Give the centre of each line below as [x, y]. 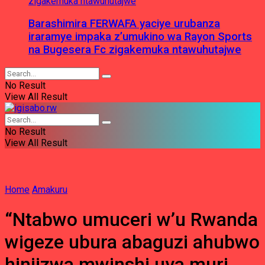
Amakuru [50, 190]
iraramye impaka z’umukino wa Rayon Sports [140, 37]
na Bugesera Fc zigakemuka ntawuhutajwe [135, 50]
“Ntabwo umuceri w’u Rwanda [131, 219]
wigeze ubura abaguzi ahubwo [132, 242]
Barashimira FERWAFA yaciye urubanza [124, 24]
